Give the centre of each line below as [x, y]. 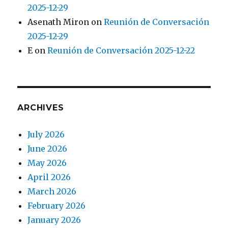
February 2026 [57, 206]
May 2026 [47, 163]
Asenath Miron [59, 22]
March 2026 [52, 192]
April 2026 [49, 177]
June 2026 [48, 149]
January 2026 [54, 220]
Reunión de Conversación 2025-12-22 [121, 51]
